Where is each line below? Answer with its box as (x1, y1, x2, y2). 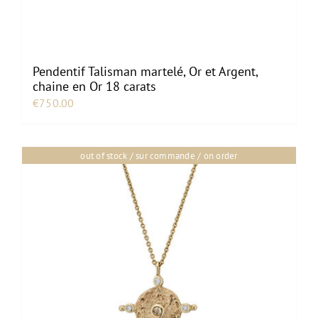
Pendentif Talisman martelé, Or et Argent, (33, 62, 258, 79)
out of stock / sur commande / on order (80, 149, 238, 162)
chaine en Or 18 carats (33, 77, 156, 94)
